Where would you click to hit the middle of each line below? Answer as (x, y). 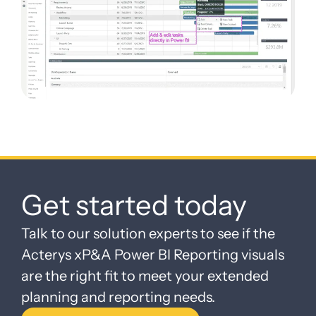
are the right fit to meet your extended (145, 276)
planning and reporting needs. (118, 297)
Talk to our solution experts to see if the (148, 234)
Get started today (134, 205)
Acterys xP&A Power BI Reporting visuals (153, 255)
